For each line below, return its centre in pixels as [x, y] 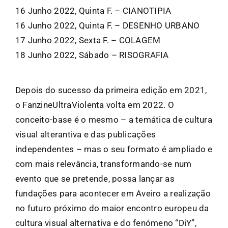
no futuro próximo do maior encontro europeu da [112, 208]
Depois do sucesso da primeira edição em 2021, [111, 90]
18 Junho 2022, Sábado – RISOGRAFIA [92, 55]
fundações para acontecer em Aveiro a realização [113, 193]
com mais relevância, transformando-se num [103, 164]
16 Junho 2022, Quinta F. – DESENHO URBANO [107, 25]
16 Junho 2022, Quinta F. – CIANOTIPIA [93, 10]
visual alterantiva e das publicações [85, 134]
